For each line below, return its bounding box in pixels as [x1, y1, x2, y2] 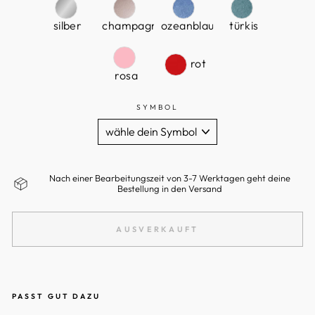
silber [53, 18, 82, 33]
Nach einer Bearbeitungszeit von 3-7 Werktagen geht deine [49, 172, 290, 184]
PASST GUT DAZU [12, 292, 101, 302]
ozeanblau [161, 18, 214, 33]
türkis [229, 18, 259, 33]
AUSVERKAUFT [116, 224, 199, 234]
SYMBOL [136, 103, 179, 112]
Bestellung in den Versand [117, 183, 222, 195]
